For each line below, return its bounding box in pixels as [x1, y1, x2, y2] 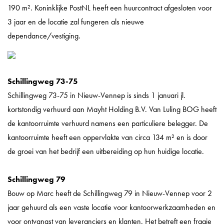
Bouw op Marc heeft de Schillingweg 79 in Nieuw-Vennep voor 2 [7, 188, 212, 198]
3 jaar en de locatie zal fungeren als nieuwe [7, 16, 144, 26]
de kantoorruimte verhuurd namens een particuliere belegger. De [7, 118, 208, 128]
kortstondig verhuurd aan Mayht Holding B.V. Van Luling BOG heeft [7, 104, 216, 114]
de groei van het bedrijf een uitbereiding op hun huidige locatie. [7, 146, 208, 156]
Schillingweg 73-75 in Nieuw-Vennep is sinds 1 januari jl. [7, 90, 185, 100]
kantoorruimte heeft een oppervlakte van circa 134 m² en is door [7, 132, 207, 142]
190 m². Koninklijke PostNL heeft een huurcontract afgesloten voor [7, 2, 212, 12]
